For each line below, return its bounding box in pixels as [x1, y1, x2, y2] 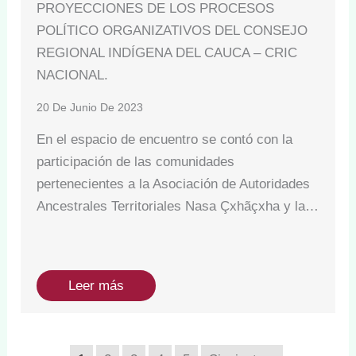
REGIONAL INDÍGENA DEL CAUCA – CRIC [37, 44, 298, 60]
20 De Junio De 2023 [37, 100, 144, 114]
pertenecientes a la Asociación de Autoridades [37, 176, 311, 192]
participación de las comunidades [37, 153, 235, 169]
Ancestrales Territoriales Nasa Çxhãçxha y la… [37, 198, 319, 214]
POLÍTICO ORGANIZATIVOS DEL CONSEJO [37, 22, 308, 38]
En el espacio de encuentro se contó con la [37, 131, 293, 147]
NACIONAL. [37, 67, 109, 83]
